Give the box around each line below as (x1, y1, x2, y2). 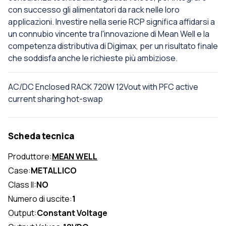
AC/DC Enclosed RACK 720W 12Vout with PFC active (8, 81, 198, 93)
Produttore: (8, 151, 52, 162)
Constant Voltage (37, 207, 107, 219)
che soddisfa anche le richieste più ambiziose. (8, 52, 178, 64)
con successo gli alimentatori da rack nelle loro (8, 4, 180, 16)
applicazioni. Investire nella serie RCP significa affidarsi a (8, 16, 215, 28)
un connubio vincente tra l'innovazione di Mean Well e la (8, 28, 209, 40)
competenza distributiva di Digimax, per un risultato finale (8, 40, 218, 52)
